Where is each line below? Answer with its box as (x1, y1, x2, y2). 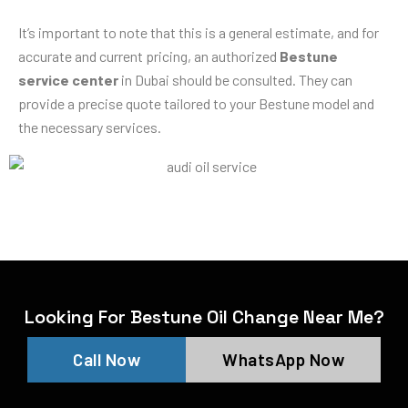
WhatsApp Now (222, 349, 344, 371)
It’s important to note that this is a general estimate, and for (18, 23, 379, 41)
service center (18, 70, 118, 88)
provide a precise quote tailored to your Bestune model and (18, 94, 374, 112)
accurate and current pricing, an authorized (18, 46, 280, 65)
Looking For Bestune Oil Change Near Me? (24, 305, 384, 330)
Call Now (73, 349, 140, 371)
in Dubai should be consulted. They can (118, 70, 352, 88)
